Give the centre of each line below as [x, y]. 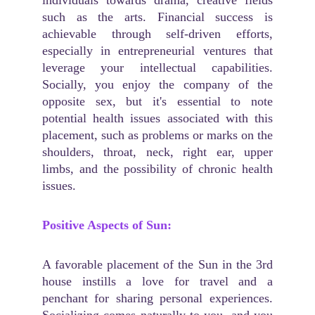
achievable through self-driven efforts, [157, 34]
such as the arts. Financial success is [157, 17]
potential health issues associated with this [157, 118]
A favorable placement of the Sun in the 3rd [157, 264]
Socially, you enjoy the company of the [157, 84]
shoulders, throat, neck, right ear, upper [157, 152]
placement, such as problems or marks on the [157, 135]
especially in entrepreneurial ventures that [157, 51]
